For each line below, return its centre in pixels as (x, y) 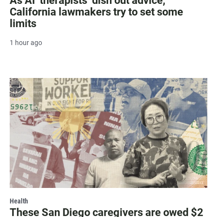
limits (23, 23)
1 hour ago (26, 42)
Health (19, 201)
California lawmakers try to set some (96, 12)
